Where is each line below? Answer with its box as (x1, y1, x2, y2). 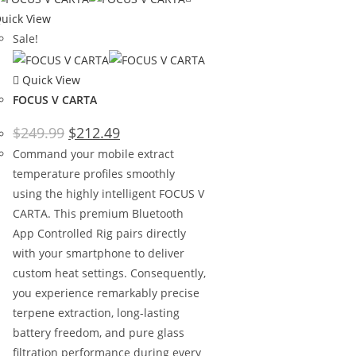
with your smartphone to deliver (13, 245, 184, 261)
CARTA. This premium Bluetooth (13, 205, 184, 221)
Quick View (19, 72, 80, 87)
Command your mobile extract (13, 145, 174, 161)
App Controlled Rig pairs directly (13, 225, 186, 241)
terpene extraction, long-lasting (13, 304, 180, 320)
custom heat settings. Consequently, (13, 265, 206, 281)
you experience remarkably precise (13, 284, 199, 300)
